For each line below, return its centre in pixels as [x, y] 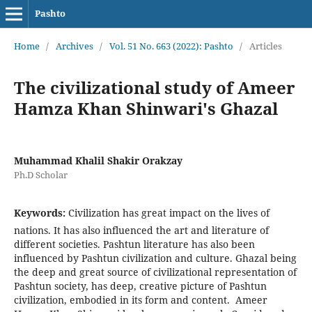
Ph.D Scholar [40, 174]
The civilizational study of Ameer [154, 87]
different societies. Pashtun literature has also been [134, 244]
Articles [265, 46]
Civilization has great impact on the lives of [169, 212]
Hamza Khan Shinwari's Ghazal [146, 108]
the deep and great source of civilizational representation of [155, 272]
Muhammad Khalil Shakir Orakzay [98, 160]
